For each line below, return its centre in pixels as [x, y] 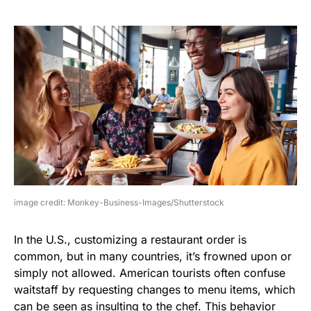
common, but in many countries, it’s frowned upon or [153, 256]
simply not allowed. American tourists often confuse [150, 272]
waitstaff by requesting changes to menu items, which [154, 289]
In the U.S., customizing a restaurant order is [130, 239]
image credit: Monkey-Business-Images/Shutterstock [119, 202]
